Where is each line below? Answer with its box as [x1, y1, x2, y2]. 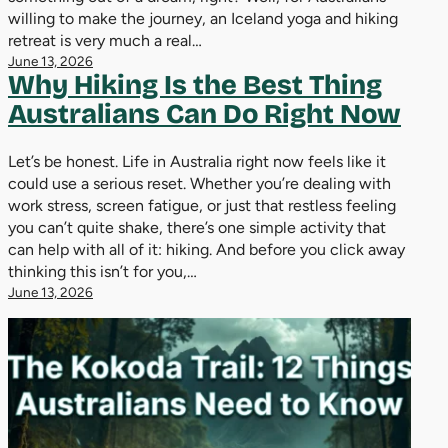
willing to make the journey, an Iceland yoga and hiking [8, 8, 398, 28]
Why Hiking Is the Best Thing [8, 68, 382, 101]
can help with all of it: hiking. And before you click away [8, 239, 405, 259]
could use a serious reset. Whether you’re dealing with [8, 173, 391, 193]
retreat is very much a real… [8, 30, 202, 50]
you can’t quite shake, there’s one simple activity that [8, 217, 386, 237]
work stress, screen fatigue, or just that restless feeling [8, 195, 396, 215]
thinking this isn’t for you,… [8, 261, 197, 281]
